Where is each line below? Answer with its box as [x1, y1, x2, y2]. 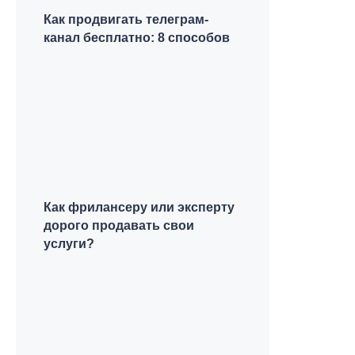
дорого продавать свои [44, 219, 194, 232]
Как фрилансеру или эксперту [44, 200, 235, 214]
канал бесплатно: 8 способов [44, 31, 230, 44]
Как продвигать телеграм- [44, 13, 208, 26]
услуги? [44, 237, 94, 250]
